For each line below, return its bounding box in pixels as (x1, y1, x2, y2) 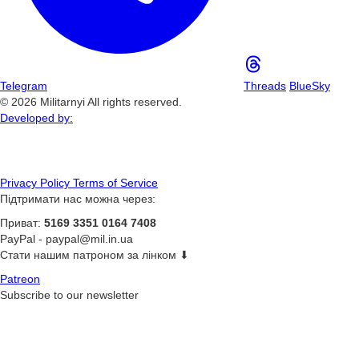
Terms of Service (73, 175, 158, 189)
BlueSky (289, 79, 330, 92)
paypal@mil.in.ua (46, 232, 133, 245)
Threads (244, 79, 286, 92)
